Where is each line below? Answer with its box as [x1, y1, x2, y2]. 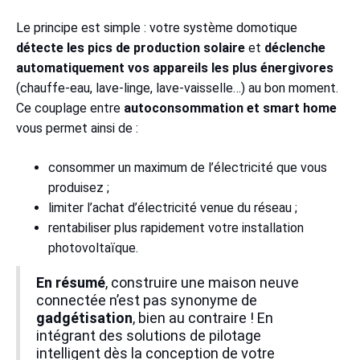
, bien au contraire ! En [133, 309, 273, 327]
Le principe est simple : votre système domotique [16, 20, 297, 36]
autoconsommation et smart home [124, 100, 337, 117]
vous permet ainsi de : [16, 121, 138, 137]
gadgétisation [36, 309, 133, 327]
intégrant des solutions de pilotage [36, 327, 261, 345]
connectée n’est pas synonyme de [36, 292, 257, 309]
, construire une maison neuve [105, 274, 299, 292]
